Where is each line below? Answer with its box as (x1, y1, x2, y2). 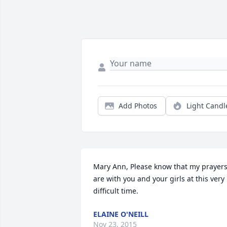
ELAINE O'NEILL (93, 209, 148, 219)
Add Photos (119, 101, 157, 110)
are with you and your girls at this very (93, 174, 224, 183)
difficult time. (93, 186, 138, 196)
